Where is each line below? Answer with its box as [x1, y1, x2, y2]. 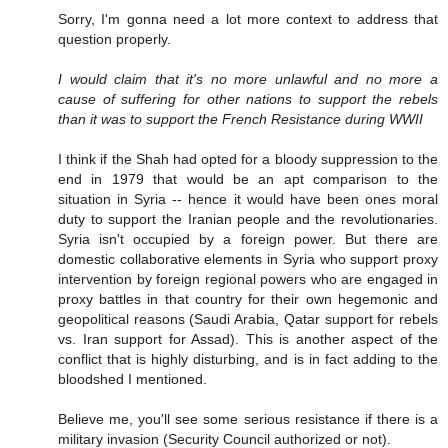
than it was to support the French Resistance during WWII [58, 110, 423, 127]
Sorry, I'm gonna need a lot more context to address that [58, 10, 438, 27]
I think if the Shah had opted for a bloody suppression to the [58, 150, 438, 167]
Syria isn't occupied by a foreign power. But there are [58, 230, 438, 247]
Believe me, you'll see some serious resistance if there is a [58, 410, 438, 427]
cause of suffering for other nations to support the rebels [58, 90, 438, 107]
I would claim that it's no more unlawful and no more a [58, 70, 438, 87]
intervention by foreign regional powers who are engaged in [58, 270, 438, 287]
